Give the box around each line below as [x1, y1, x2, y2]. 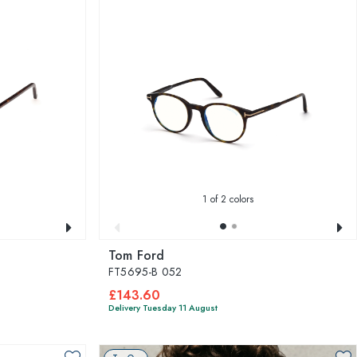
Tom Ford [108, 246, 165, 265]
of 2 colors [207, 192, 253, 206]
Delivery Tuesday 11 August [108, 301, 218, 314]
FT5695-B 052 [108, 264, 182, 280]
